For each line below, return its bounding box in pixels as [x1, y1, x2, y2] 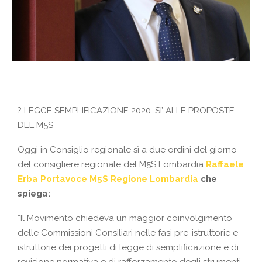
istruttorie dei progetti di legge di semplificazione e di [18, 242, 239, 253]
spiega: [18, 188, 50, 199]
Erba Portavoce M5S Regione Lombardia [18, 174, 198, 185]
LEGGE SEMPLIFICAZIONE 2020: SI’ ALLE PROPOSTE [22, 105, 235, 116]
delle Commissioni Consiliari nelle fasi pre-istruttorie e [18, 227, 238, 239]
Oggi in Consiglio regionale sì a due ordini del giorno [18, 144, 237, 156]
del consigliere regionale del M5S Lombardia [18, 159, 206, 170]
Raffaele [206, 159, 244, 170]
